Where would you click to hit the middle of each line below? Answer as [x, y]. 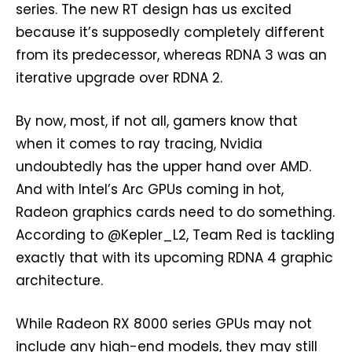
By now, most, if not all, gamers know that [157, 121]
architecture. [59, 280]
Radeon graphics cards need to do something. [175, 212]
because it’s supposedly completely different [170, 32]
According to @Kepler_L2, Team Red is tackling [175, 235]
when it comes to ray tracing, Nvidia [139, 143]
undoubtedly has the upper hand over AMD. [163, 166]
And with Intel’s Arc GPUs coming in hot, [150, 189]
